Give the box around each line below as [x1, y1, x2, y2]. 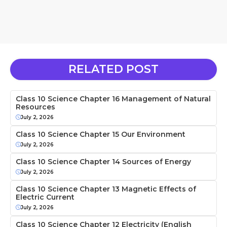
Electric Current [16, 192, 74, 202]
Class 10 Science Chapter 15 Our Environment [16, 129, 185, 139]
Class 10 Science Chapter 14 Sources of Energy [16, 157, 191, 166]
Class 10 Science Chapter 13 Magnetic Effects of [16, 184, 196, 194]
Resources [16, 102, 55, 111]
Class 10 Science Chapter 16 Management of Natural [16, 94, 211, 103]
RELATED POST [68, 62, 159, 76]
